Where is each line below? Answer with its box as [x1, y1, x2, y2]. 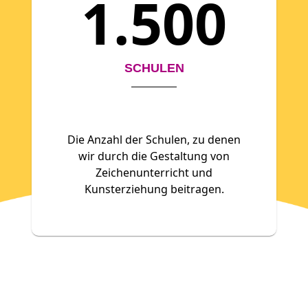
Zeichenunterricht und [96, 165, 212, 180]
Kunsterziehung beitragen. [84, 181, 224, 197]
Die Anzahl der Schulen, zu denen [67, 132, 241, 147]
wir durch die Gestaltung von [78, 148, 230, 164]
